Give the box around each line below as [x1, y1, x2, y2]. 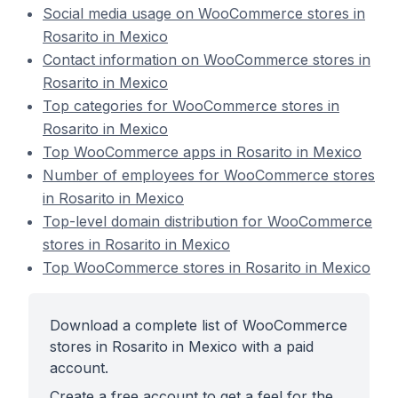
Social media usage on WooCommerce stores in [43, 4, 365, 22]
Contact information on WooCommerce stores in [43, 51, 370, 68]
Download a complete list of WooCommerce [50, 316, 347, 334]
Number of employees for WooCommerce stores [43, 166, 375, 184]
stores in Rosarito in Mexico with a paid [50, 338, 314, 355]
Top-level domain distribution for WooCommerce [43, 212, 372, 230]
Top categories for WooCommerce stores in [43, 97, 339, 115]
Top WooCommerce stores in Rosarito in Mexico [43, 259, 370, 276]
